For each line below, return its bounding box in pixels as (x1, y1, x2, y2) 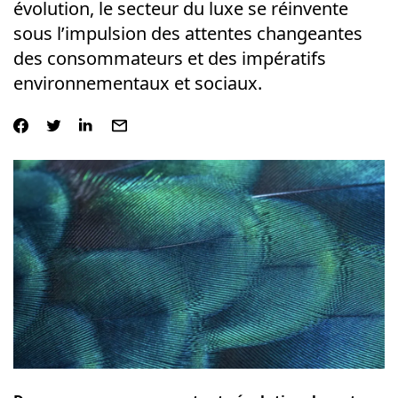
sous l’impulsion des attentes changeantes (12, 21, 362, 45)
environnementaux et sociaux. (12, 71, 262, 95)
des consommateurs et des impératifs (12, 46, 326, 70)
